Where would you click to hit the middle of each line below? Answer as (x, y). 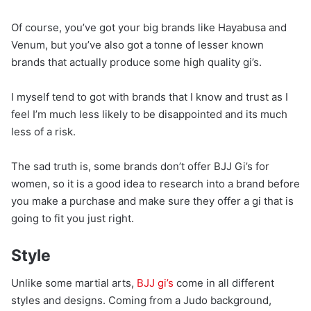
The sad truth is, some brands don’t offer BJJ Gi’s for (140, 166)
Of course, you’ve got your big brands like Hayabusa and (149, 27)
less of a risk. (43, 131)
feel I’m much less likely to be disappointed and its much (149, 114)
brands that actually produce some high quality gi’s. (136, 62)
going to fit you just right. (73, 218)
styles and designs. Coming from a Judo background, (141, 301)
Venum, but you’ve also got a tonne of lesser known (137, 44)
